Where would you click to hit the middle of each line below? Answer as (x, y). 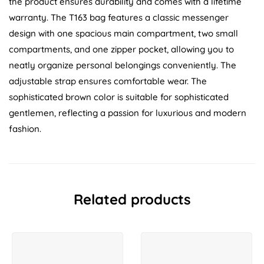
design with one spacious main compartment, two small (123, 34)
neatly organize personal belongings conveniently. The (123, 65)
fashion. (25, 129)
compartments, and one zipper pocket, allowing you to (121, 49)
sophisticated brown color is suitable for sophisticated (119, 97)
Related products (132, 199)
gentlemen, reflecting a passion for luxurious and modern (128, 113)
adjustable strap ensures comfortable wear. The (108, 81)
